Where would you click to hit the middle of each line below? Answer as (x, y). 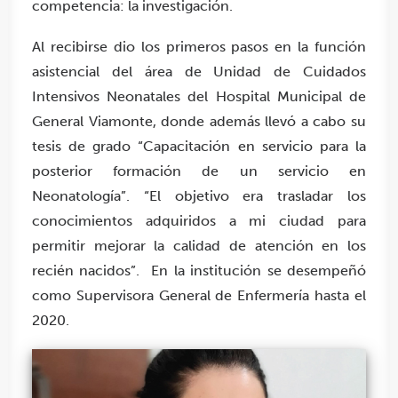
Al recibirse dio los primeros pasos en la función (199, 47)
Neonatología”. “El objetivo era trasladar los (199, 196)
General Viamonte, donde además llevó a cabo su (199, 121)
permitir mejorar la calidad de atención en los (199, 246)
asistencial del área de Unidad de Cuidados (199, 72)
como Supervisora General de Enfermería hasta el (199, 295)
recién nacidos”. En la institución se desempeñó (199, 271)
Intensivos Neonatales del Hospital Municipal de (199, 96)
